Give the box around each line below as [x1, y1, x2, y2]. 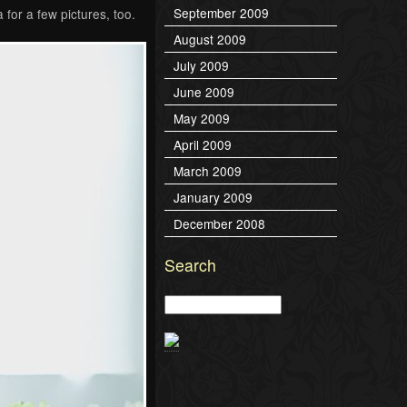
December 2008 [174, 213, 265, 233]
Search [164, 253, 216, 276]
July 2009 [174, 55, 229, 74]
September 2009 [174, 3, 269, 22]
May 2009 [174, 108, 230, 127]
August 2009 [174, 29, 246, 48]
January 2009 [174, 187, 253, 206]
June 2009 [174, 82, 234, 101]
